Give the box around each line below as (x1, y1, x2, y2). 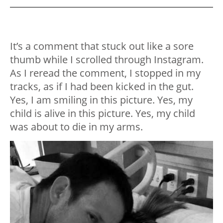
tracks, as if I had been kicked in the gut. (10, 80, 194, 94)
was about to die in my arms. (10, 120, 143, 134)
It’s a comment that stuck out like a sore (10, 39, 194, 53)
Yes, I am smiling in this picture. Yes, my (10, 93, 193, 107)
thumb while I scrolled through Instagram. (10, 53, 204, 67)
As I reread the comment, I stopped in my (10, 66, 201, 80)
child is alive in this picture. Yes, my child (10, 107, 195, 120)
